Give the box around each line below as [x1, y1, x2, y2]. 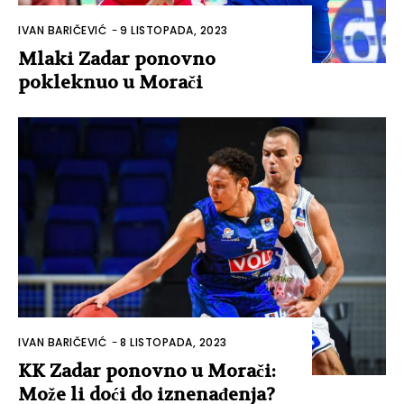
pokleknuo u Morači [18, 70, 203, 94]
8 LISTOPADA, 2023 [120, 334, 227, 350]
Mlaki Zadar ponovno [18, 47, 216, 70]
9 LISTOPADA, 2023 [120, 22, 228, 38]
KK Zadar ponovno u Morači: [18, 359, 276, 382]
